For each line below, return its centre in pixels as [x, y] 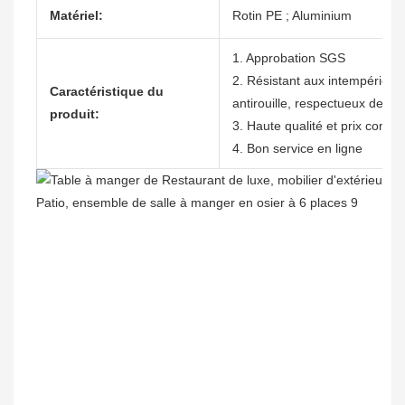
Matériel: [76, 16]
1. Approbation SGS [289, 58]
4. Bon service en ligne [297, 149]
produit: [75, 114]
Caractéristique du [107, 92]
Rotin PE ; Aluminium [292, 16]
